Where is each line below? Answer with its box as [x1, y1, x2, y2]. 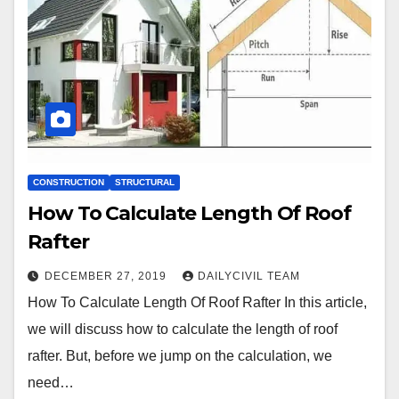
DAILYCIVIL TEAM [198, 269, 300, 282]
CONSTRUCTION [33, 176, 104, 187]
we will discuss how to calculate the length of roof [28, 321, 338, 337]
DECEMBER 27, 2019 [45, 269, 170, 282]
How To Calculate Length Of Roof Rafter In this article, [28, 294, 367, 310]
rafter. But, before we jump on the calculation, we [28, 347, 332, 363]
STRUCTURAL [115, 176, 175, 187]
